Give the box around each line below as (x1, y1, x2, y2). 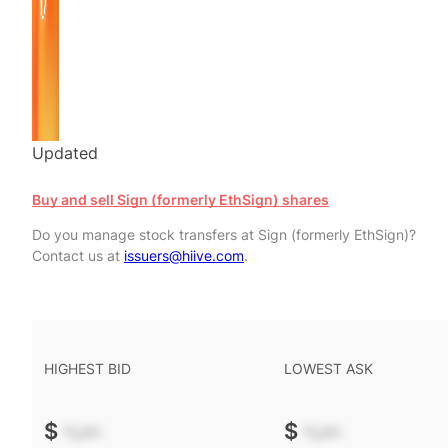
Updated (32, 143, 98, 163)
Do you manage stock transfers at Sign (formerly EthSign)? (32, 226, 416, 243)
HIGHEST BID (44, 360, 131, 377)
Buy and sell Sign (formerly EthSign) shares (32, 191, 329, 208)
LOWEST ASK (284, 360, 373, 377)
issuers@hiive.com (124, 247, 244, 264)
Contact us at (32, 247, 124, 264)
